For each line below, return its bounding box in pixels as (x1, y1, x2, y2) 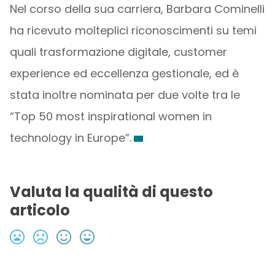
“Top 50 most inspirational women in (9, 109, 212, 124)
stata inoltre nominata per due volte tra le (9, 87, 240, 103)
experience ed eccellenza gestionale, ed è (9, 66, 239, 81)
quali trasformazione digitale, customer (9, 44, 227, 60)
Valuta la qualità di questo (9, 182, 213, 202)
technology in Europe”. (9, 130, 131, 145)
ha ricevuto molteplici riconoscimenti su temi (9, 23, 257, 38)
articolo (9, 200, 70, 220)
